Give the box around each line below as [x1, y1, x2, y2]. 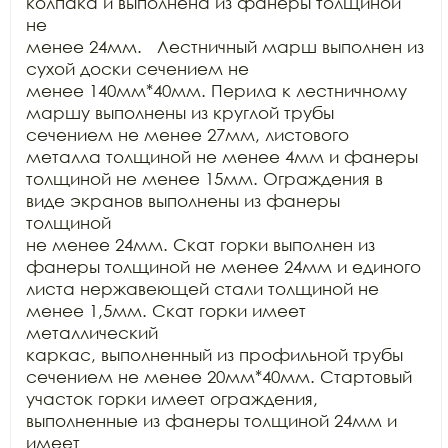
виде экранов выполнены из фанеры [26, 190, 340, 211]
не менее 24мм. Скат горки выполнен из [26, 234, 375, 255]
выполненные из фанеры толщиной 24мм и [26, 410, 397, 431]
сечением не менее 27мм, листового [26, 124, 349, 145]
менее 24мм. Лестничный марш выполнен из [26, 36, 424, 57]
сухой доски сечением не [26, 58, 249, 79]
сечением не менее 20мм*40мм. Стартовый [26, 366, 412, 387]
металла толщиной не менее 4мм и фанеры [26, 146, 418, 167]
